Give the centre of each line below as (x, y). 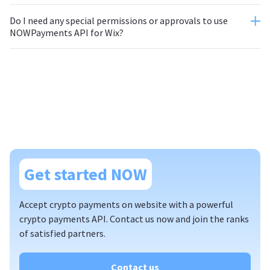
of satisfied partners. (62, 233)
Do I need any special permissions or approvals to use (119, 20)
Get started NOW (86, 174)
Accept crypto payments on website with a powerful (126, 204)
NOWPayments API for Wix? (67, 33)
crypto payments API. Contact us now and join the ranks (134, 219)
